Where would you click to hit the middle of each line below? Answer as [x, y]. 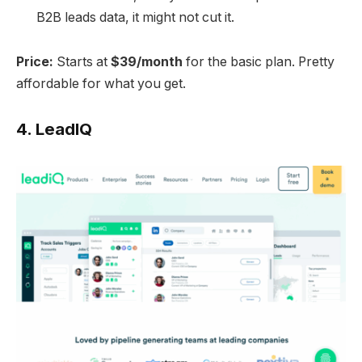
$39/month [147, 62]
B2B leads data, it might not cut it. [135, 17]
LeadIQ [64, 128]
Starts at [82, 62]
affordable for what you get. [101, 84]
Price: [35, 62]
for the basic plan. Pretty [259, 62]
